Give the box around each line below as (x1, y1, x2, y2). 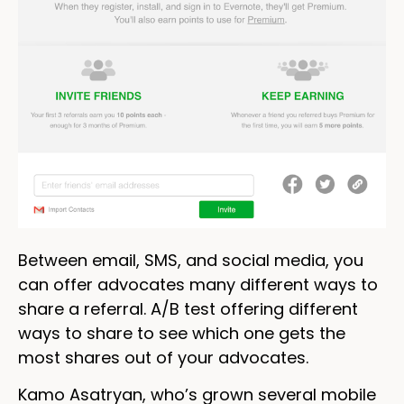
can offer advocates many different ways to (18, 272, 378, 296)
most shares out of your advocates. (18, 345, 308, 369)
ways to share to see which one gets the (18, 321, 345, 344)
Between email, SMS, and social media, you (18, 248, 363, 271)
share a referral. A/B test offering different (18, 297, 358, 320)
